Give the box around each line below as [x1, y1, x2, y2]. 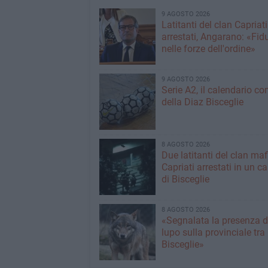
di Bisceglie [161, 173, 209, 185]
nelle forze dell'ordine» [161, 43, 255, 54]
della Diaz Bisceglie [161, 96, 243, 108]
